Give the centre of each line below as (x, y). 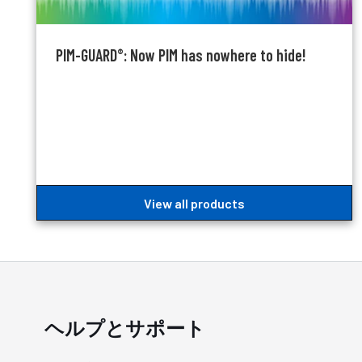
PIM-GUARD (86, 55)
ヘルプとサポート (125, 328)
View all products (195, 203)
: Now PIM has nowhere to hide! (215, 55)
